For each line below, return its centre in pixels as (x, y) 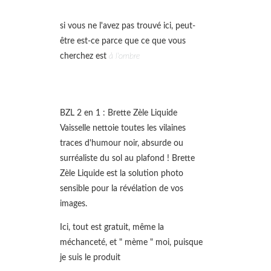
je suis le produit (90, 258)
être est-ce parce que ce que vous (123, 41)
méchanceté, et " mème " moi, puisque (132, 243)
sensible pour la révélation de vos (122, 188)
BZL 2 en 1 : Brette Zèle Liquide (119, 113)
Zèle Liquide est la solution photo (122, 173)
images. (75, 203)
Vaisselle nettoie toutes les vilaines (123, 128)
